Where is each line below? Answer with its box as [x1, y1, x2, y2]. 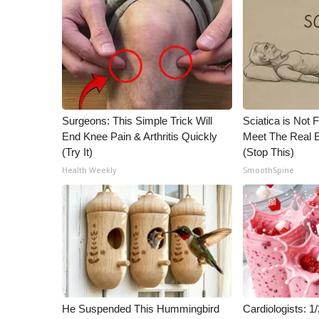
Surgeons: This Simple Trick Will [62, 115, 212, 127]
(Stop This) [243, 146, 295, 158]
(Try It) [62, 146, 93, 158]
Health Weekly [62, 164, 117, 175]
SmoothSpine [243, 164, 295, 175]
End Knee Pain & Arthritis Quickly [62, 130, 217, 142]
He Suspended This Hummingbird [62, 303, 219, 315]
